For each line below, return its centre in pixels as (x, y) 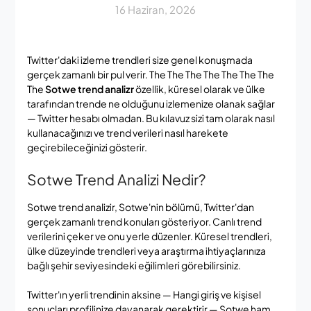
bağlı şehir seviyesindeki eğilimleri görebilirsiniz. (134, 265)
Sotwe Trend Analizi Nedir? (116, 179)
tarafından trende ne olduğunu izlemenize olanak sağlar (151, 103)
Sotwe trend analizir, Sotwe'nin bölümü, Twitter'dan (140, 207)
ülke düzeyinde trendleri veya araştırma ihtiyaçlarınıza (146, 250)
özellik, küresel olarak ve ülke (199, 89)
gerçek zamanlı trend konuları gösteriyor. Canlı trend (144, 221)
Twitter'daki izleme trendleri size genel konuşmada (140, 59)
